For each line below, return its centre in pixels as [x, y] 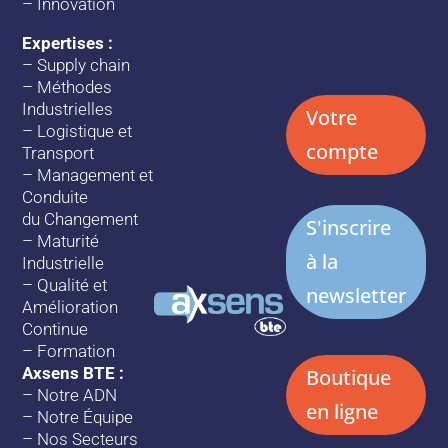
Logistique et [85, 131]
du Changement [80, 219]
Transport [58, 153]
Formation [76, 351]
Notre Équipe [85, 417]
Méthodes [75, 87]
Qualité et [72, 285]
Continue [55, 329]
